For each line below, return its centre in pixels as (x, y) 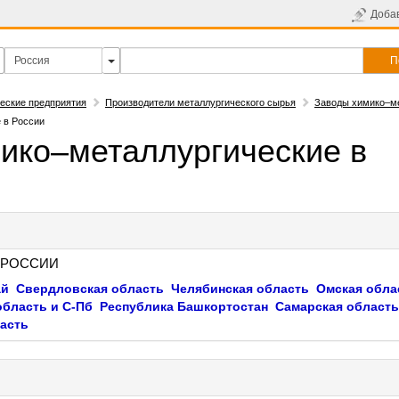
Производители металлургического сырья (200, 102)
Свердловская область (90, 289)
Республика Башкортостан (184, 306)
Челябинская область (240, 289)
